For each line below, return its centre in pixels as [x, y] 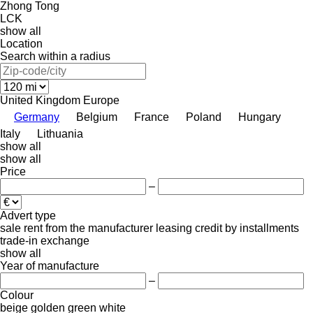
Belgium [97, 117]
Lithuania [60, 133]
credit [209, 228]
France [152, 117]
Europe [101, 100]
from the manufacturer [99, 228]
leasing [174, 228]
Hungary [260, 117]
